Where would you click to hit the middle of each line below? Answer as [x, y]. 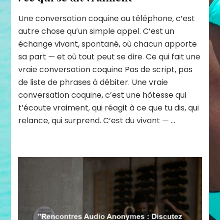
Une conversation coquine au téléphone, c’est [107, 19]
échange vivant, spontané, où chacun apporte [108, 44]
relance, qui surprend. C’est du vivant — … [97, 121]
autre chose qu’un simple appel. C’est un [96, 31]
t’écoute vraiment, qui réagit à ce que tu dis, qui [109, 108]
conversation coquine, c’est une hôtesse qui [102, 95]
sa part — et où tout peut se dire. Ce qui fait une [110, 57]
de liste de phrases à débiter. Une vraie [93, 82]
